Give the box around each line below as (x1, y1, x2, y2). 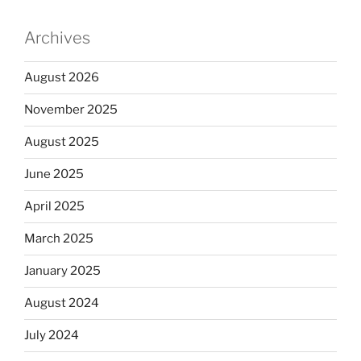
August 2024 (24, 296, 99, 310)
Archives (24, 27, 90, 48)
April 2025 (24, 199, 85, 214)
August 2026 (24, 70, 99, 85)
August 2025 (24, 135, 99, 149)
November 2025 (24, 102, 118, 117)
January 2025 (24, 263, 101, 278)
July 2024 (24, 328, 79, 342)
